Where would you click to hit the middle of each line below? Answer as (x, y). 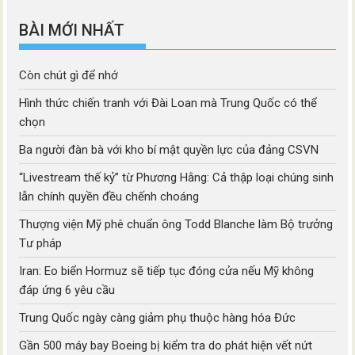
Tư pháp (41, 244)
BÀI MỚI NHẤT (72, 31)
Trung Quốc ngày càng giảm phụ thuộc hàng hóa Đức (158, 318)
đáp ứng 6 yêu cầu (67, 290)
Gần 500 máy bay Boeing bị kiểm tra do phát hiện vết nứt (166, 346)
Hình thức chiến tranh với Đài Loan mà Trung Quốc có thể (168, 103)
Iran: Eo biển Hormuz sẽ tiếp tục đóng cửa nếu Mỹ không (167, 271)
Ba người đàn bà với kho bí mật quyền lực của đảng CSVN (169, 150)
